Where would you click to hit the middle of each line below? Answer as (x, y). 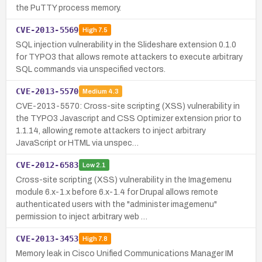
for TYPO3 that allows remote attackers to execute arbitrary (129, 57)
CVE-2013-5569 (47, 30)
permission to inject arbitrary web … (82, 216)
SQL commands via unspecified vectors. (91, 69)
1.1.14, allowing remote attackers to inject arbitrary (111, 130)
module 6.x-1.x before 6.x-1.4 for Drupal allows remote (117, 192)
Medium (94, 92)
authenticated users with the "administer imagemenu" (116, 204)
